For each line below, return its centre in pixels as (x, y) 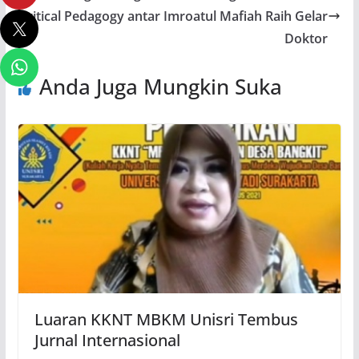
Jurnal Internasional (107, 341)
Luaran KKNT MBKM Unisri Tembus (166, 320)
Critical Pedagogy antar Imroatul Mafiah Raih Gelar (174, 16)
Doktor (307, 38)
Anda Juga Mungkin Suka (160, 86)
